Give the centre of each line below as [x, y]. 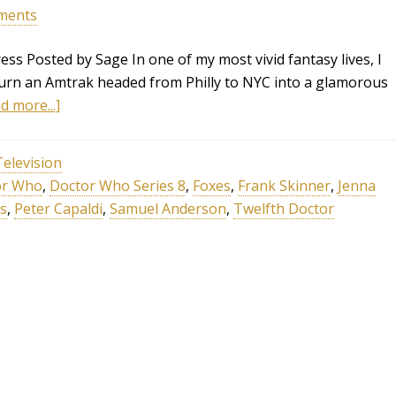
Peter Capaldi [58, 209]
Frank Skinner [284, 186]
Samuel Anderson [168, 209]
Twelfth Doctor [284, 209]
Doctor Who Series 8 [118, 186]
